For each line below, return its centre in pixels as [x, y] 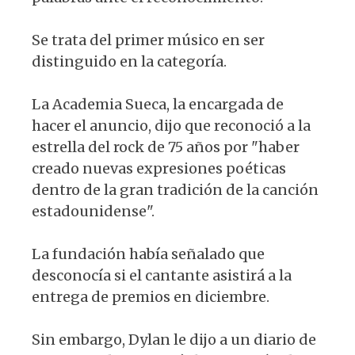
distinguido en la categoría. [129, 61]
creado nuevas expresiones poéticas [159, 168]
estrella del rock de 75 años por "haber [166, 147]
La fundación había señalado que [148, 254]
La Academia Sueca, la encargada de [158, 104]
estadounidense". [93, 211]
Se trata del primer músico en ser [148, 40]
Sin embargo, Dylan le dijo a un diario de [174, 339]
